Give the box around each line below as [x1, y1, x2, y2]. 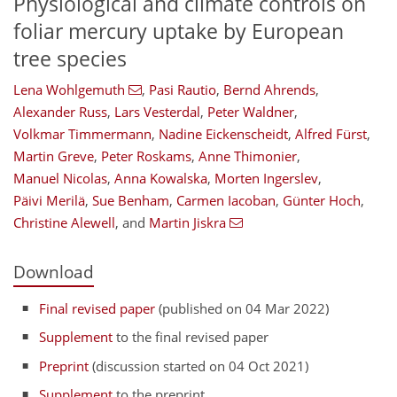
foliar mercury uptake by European [13, 17, 344, 45]
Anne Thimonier [198, 147, 297, 166]
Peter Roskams [101, 147, 191, 166]
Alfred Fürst [295, 125, 367, 144]
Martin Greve [13, 147, 94, 166]
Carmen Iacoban [176, 191, 276, 210]
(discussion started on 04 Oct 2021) [89, 356, 309, 375]
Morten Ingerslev [214, 169, 318, 188]
